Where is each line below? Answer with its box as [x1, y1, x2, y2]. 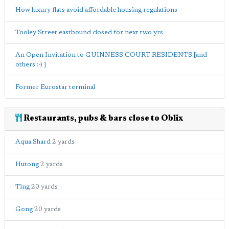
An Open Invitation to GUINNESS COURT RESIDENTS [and [15, 52, 207, 59]
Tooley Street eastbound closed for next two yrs [15, 29, 163, 36]
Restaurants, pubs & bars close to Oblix [22, 114, 183, 123]
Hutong [15, 161, 39, 168]
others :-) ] [15, 61, 46, 68]
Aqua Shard [15, 139, 51, 146]
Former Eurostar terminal [15, 84, 95, 91]
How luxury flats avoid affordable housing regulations [15, 7, 177, 14]
